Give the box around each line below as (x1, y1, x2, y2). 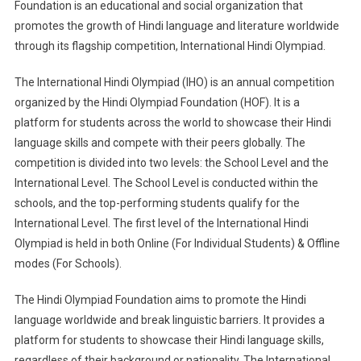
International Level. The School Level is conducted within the (14, 176, 318, 190)
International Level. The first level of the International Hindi (14, 217, 309, 230)
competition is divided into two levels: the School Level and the (14, 156, 329, 170)
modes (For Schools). (14, 257, 122, 271)
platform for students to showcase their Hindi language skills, (14, 334, 324, 347)
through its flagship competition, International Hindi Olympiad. (14, 39, 326, 53)
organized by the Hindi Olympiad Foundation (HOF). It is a (14, 96, 300, 110)
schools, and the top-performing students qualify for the (14, 197, 300, 210)
